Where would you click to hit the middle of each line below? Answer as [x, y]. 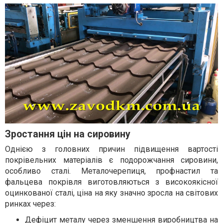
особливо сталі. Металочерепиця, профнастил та [111, 171]
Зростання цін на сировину [68, 134]
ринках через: [30, 204]
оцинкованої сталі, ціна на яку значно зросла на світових [111, 193]
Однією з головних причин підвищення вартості [111, 149]
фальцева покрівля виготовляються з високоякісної [111, 182]
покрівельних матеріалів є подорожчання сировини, [111, 160]
